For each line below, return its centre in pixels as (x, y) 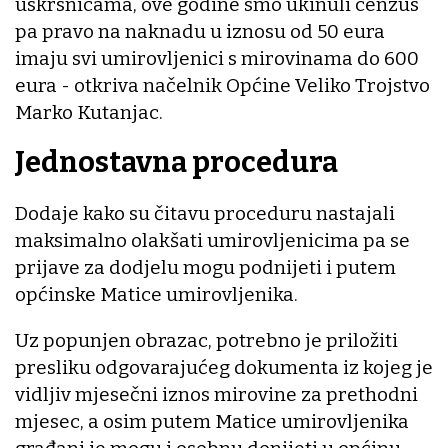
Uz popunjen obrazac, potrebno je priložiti (206, 341)
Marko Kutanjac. (89, 112)
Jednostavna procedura (176, 163)
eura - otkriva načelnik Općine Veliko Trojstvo (222, 85)
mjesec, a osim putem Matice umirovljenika (212, 422)
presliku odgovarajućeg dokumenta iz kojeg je (224, 368)
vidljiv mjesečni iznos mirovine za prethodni (216, 395)
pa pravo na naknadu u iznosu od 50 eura (200, 31)
